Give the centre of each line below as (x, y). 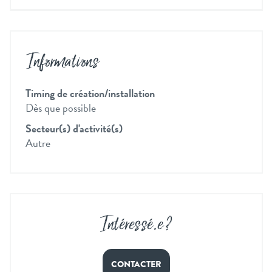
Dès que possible (61, 108)
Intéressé (126, 225)
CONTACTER (136, 264)
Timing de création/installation (90, 93)
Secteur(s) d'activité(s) (74, 129)
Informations (62, 63)
